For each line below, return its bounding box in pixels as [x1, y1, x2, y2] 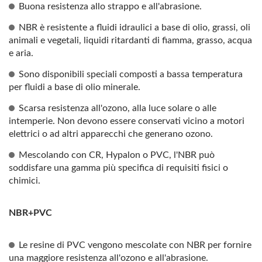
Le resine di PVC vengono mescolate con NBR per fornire [19, 240, 251, 250]
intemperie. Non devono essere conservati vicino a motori [9, 116, 244, 126]
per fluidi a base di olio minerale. [9, 82, 140, 92]
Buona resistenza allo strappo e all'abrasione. [19, 2, 202, 11]
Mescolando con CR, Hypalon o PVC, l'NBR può [19, 150, 215, 160]
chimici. [9, 176, 40, 185]
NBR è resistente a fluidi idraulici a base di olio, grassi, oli [19, 23, 250, 32]
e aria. [9, 49, 33, 58]
